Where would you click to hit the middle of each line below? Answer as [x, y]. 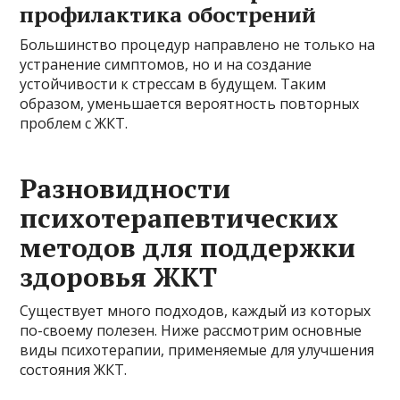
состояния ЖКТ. [74, 369]
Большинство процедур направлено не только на [198, 44]
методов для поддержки [188, 247]
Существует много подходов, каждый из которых [196, 310]
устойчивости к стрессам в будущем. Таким [173, 83]
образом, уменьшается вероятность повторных [190, 103]
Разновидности [125, 188]
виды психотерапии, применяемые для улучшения [197, 350]
